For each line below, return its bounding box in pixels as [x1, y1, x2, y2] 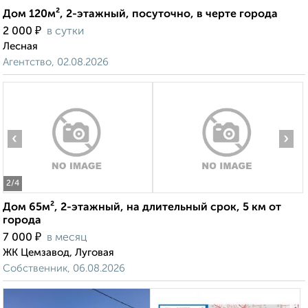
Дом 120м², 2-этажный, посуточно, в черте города [3, 9, 278, 21]
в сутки [47, 26, 84, 38]
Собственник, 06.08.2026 [3, 263, 125, 274]
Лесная [3, 41, 38, 52]
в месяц [47, 232, 87, 244]
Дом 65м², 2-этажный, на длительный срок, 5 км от [3, 202, 281, 214]
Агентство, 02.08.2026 [3, 57, 109, 68]
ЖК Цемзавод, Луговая [3, 247, 114, 258]
